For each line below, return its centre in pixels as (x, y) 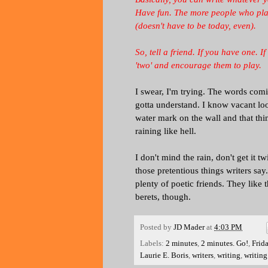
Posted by (157, 227)
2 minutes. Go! (225, 243)
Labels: (153, 243)
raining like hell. (166, 131)
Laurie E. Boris (164, 255)
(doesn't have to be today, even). (197, 25)
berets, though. (164, 197)
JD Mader (189, 227)
